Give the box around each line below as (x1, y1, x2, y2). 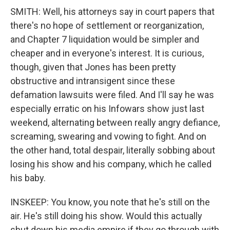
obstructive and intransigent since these (10, 75, 175, 86)
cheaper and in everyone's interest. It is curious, (10, 48, 204, 59)
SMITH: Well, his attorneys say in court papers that (10, 6, 215, 17)
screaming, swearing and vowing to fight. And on (10, 131, 206, 142)
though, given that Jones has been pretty (10, 62, 176, 72)
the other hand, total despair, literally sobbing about (10, 145, 215, 156)
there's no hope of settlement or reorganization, (10, 20, 204, 31)
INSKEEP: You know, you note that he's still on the (10, 197, 210, 207)
